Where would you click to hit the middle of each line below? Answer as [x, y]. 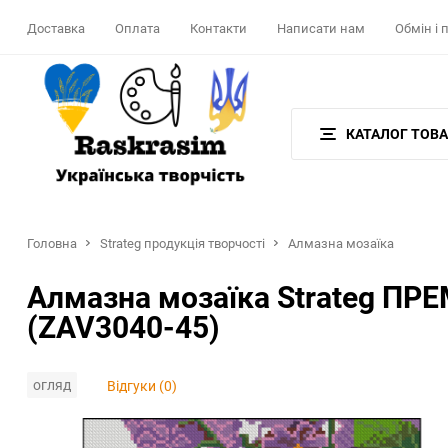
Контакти [218, 28]
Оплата [137, 28]
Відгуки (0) [142, 385]
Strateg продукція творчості [182, 243]
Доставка [56, 28]
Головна [52, 243]
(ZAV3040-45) [123, 326]
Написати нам [321, 28]
